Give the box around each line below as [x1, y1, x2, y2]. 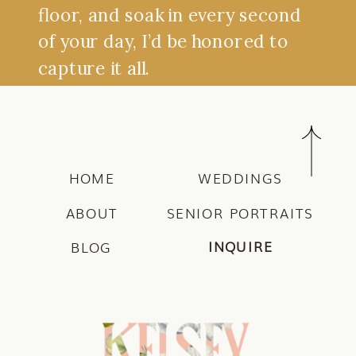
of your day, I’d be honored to [37, 29, 288, 52]
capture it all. [37, 56, 150, 79]
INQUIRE [207, 235, 273, 257]
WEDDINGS [198, 168, 283, 188]
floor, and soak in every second [37, 3, 302, 26]
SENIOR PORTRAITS [166, 202, 314, 223]
